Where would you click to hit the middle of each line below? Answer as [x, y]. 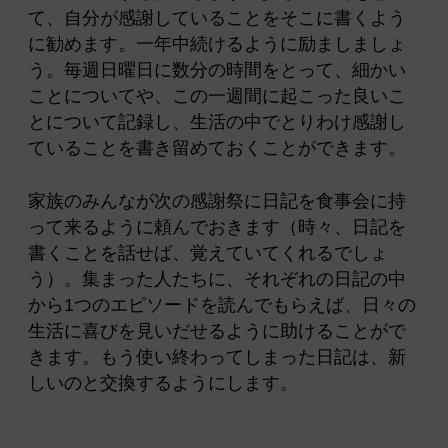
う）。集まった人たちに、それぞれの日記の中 [217, 279]
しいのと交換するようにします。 [163, 383]
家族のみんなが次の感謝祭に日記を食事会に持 [217, 201]
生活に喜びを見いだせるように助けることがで [217, 331]
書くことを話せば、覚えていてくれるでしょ [208, 253]
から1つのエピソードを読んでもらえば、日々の [222, 305]
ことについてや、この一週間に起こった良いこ [217, 96]
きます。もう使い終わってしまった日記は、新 [217, 357]
